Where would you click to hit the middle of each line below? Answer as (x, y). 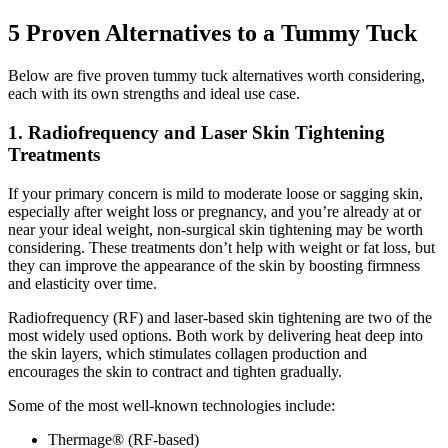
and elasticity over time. (82, 283)
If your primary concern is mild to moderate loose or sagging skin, (215, 193)
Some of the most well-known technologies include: (171, 405)
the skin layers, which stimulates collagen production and (187, 353)
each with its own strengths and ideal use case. (154, 94)
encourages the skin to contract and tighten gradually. (177, 371)
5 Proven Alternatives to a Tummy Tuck (212, 33)
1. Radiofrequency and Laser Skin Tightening (196, 132)
